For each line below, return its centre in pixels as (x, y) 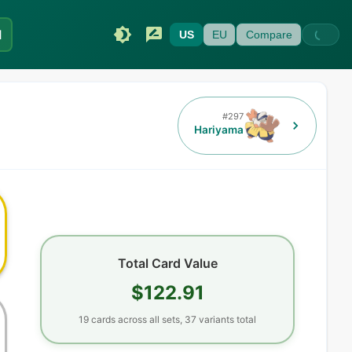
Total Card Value (167, 263)
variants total (227, 319)
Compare (269, 35)
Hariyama (219, 130)
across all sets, (150, 319)
